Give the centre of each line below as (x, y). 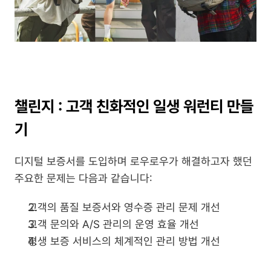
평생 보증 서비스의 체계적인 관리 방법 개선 (124, 241)
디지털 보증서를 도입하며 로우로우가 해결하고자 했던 (133, 162)
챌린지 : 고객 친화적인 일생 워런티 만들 (134, 106)
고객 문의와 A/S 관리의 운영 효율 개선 (113, 224)
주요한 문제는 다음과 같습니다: (83, 178)
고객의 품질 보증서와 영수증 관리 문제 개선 (124, 207)
